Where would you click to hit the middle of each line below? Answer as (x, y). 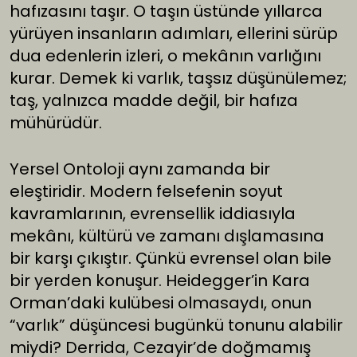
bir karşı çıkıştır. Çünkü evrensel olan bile (171, 259)
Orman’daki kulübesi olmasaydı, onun (161, 303)
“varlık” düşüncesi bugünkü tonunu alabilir (176, 326)
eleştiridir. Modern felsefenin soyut (146, 192)
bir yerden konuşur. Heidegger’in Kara (160, 281)
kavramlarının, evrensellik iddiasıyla (153, 214)
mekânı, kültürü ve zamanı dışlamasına (167, 236)
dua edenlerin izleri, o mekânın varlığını (165, 56)
